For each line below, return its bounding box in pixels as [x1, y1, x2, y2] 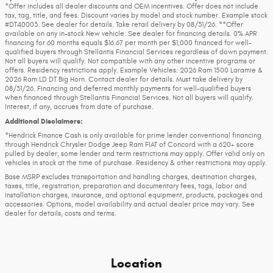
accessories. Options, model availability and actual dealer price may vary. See [5, 200, 255, 209]
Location [111, 255, 162, 272]
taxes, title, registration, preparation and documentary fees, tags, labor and [5, 182, 247, 191]
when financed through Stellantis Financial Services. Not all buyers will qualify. [5, 93, 253, 102]
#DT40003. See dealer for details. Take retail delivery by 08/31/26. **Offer [5, 20, 243, 29]
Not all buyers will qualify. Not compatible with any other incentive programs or [5, 57, 255, 66]
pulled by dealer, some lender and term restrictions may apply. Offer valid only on [5, 149, 264, 158]
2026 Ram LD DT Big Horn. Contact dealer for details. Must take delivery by [5, 75, 243, 84]
